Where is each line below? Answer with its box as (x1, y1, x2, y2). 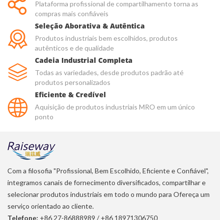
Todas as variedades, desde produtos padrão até (35, 68, 184, 77)
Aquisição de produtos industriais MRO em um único (35, 103, 195, 111)
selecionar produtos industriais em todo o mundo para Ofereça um (7, 190, 210, 199)
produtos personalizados (35, 78, 110, 87)
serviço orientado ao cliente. (7, 202, 94, 211)
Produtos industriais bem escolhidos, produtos (35, 34, 178, 43)
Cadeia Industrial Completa (35, 55, 133, 65)
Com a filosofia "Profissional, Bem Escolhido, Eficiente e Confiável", (7, 166, 209, 175)
